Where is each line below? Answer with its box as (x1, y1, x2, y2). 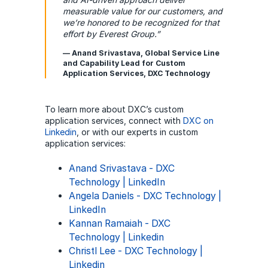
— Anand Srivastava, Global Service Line (62, 48, 220, 57)
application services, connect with (44, 115, 183, 126)
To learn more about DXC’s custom (44, 103, 184, 114)
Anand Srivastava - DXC (68, 162, 175, 174)
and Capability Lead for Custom (62, 58, 185, 68)
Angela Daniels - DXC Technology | (68, 190, 221, 202)
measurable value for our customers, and (62, 5, 223, 16)
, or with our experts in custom (76, 126, 198, 137)
